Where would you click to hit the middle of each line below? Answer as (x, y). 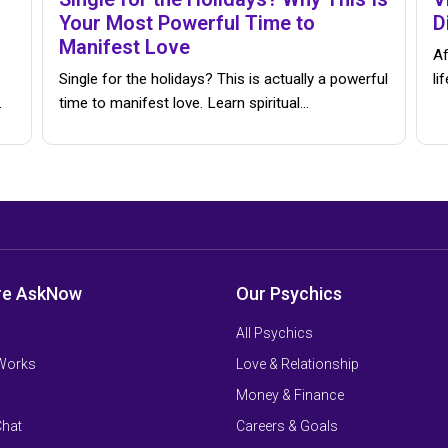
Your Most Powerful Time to (187, 23)
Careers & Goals (287, 426)
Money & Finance (290, 395)
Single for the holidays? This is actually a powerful (224, 79)
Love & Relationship (297, 364)
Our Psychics (289, 294)
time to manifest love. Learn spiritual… (184, 103)
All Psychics (274, 333)
